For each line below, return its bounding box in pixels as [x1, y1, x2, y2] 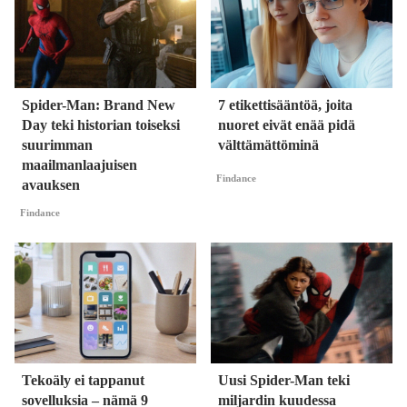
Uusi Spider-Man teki [218, 372, 350, 389]
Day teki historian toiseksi [22, 117, 180, 134]
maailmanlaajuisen [22, 157, 137, 174]
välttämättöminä [218, 137, 319, 154]
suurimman [22, 137, 93, 154]
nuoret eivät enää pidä [218, 117, 355, 134]
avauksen [22, 177, 80, 194]
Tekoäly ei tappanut [22, 372, 144, 389]
